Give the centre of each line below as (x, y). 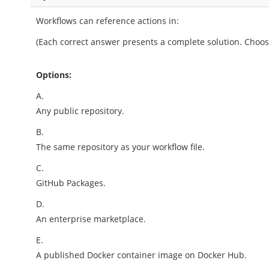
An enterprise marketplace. (91, 219)
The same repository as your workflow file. (121, 147)
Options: (54, 75)
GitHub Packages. (71, 183)
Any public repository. (80, 111)
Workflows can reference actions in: (108, 21)
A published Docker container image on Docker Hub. (142, 255)
